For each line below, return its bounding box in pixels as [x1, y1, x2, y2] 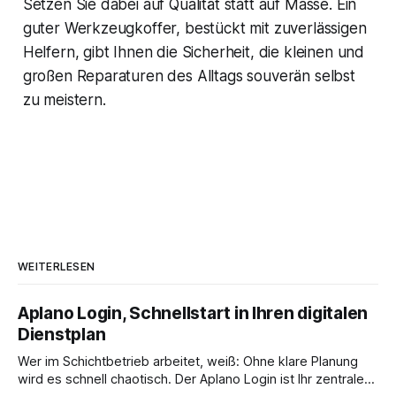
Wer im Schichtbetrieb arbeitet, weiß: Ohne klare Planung [18, 354, 358, 370]
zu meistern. [22, 91, 106, 110]
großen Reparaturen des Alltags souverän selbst [22, 67, 355, 86]
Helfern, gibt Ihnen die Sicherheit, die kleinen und [22, 43, 365, 62]
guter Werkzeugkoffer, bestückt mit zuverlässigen [22, 19, 367, 38]
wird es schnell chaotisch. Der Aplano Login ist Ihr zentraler [18, 371, 369, 388]
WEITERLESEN [18, 260, 95, 274]
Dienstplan [18, 324, 106, 346]
